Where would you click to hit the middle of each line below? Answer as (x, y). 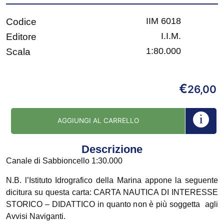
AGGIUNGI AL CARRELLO (98, 121)
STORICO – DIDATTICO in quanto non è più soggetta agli (112, 204)
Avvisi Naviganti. (36, 216)
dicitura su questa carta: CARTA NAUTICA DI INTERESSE (112, 192)
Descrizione (112, 149)
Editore (21, 37)
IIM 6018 (163, 21)
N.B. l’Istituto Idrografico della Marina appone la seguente (112, 180)
